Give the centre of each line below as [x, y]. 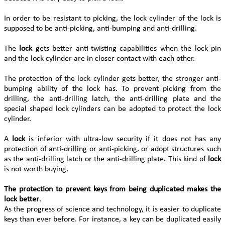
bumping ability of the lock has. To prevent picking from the [113, 89]
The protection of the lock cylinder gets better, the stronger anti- [113, 79]
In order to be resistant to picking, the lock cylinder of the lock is [113, 18]
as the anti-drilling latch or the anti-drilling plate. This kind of [106, 159]
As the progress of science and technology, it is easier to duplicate [113, 209]
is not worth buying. [36, 169]
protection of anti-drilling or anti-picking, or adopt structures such [113, 149]
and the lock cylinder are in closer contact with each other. [99, 59]
